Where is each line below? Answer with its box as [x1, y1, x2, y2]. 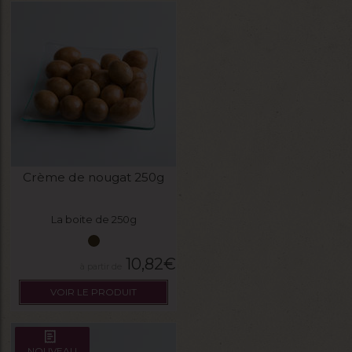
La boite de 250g [50, 213, 137, 226]
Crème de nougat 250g [23, 170, 164, 185]
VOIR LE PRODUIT [50, 285, 137, 298]
